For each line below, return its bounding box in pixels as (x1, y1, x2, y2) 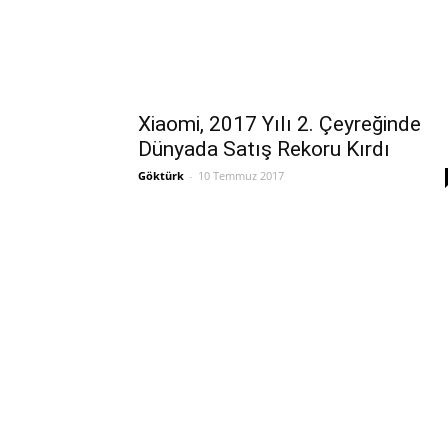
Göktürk (138, 168, 184, 183)
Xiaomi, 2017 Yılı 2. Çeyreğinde (138, 112, 421, 136)
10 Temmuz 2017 (198, 168, 284, 183)
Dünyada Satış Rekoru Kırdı (138, 137, 390, 161)
